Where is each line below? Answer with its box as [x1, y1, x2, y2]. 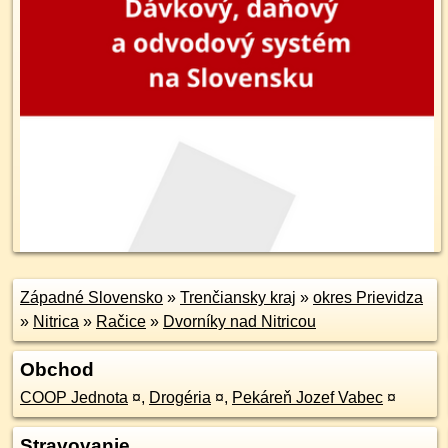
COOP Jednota [20, 389, 128, 406]
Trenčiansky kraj [180, 289, 296, 306]
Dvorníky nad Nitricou [163, 313, 316, 330]
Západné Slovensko [20, 289, 163, 306]
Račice [96, 313, 146, 330]
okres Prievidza [313, 289, 423, 306]
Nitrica [33, 313, 79, 330]
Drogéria [149, 389, 211, 406]
